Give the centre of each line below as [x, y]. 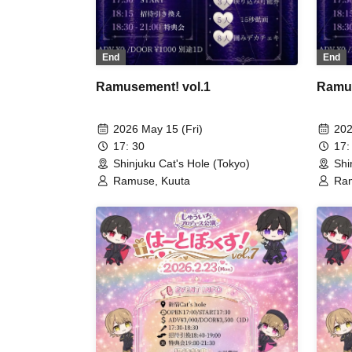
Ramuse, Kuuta [152, 181]
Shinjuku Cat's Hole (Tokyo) [181, 164]
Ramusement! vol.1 [153, 87]
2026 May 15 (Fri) [158, 129]
